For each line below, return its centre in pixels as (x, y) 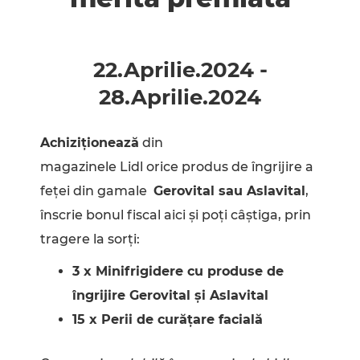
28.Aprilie (151, 98)
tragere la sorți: (90, 239)
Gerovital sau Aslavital (229, 191)
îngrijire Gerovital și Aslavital (170, 296)
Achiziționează (90, 143)
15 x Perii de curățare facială (168, 320)
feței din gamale (97, 191)
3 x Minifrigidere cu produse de (178, 272)
